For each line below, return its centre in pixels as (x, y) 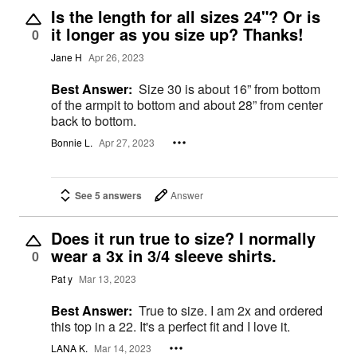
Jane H (67, 57)
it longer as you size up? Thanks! (177, 33)
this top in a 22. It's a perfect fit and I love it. (215, 326)
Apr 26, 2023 (116, 57)
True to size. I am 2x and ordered (175, 310)
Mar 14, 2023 (123, 348)
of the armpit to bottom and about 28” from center (187, 104)
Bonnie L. (72, 143)
